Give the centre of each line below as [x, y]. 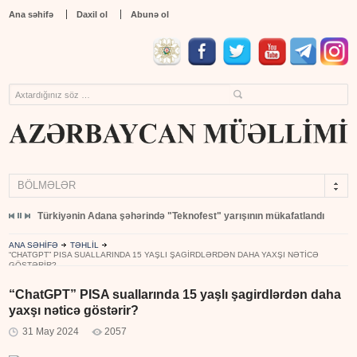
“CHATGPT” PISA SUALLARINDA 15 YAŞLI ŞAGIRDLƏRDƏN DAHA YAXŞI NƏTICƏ [164, 255]
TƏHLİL [85, 245]
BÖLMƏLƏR [47, 186]
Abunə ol [150, 14]
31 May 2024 [51, 332]
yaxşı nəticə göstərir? [74, 311]
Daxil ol [92, 14]
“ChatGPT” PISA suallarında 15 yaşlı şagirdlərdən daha [175, 295]
